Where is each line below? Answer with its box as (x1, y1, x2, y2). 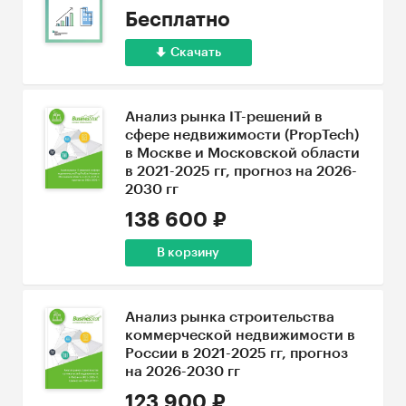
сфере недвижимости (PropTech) (124, 128, 359, 142)
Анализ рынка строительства (124, 310, 334, 324)
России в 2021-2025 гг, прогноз (124, 346, 348, 361)
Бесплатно (124, 10, 230, 30)
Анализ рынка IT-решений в (124, 110, 323, 124)
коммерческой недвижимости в (124, 328, 355, 343)
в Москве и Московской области (124, 146, 360, 160)
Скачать (169, 46, 221, 59)
